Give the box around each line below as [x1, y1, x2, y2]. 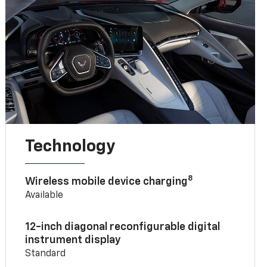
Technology [25, 138, 116, 155]
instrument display [25, 234, 122, 246]
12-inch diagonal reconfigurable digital [25, 221, 221, 232]
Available [25, 190, 64, 200]
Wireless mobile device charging [25, 176, 188, 187]
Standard [25, 249, 66, 259]
